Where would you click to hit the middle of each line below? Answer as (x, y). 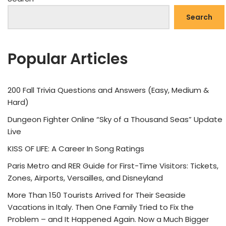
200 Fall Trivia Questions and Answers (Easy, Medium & (108, 90)
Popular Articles (68, 59)
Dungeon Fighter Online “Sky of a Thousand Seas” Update (115, 119)
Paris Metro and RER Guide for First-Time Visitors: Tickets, (113, 165)
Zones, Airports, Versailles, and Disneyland (85, 178)
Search (199, 17)
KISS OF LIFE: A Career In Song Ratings (76, 148)
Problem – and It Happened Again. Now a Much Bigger (108, 219)
